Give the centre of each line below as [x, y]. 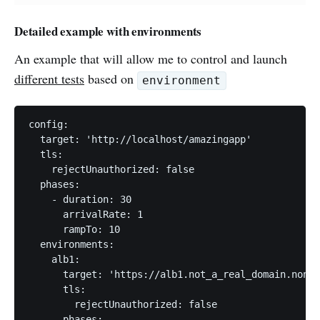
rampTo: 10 [74, 230]
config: [49, 125]
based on [111, 79]
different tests [49, 79]
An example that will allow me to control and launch [151, 59]
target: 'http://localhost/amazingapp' [140, 140]
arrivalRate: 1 [86, 215]
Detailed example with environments [108, 31]
